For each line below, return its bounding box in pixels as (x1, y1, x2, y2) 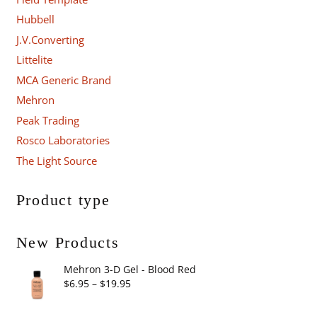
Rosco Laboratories (16, 133, 110, 148)
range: (130, 294, 161, 307)
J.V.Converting (16, 32, 84, 47)
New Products (16, 233, 120, 251)
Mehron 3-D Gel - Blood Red (64, 263, 196, 276)
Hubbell (16, 12, 54, 27)
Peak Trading (16, 113, 79, 127)
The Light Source (16, 153, 97, 168)
